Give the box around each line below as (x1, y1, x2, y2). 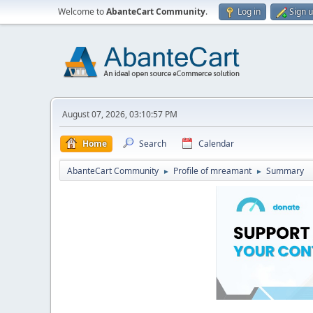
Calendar (198, 138, 234, 150)
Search (139, 138, 166, 150)
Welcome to (58, 6, 106, 17)
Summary (266, 165, 304, 177)
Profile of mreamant (173, 165, 252, 177)
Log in (238, 6, 261, 17)
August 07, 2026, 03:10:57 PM (62, 108, 177, 120)
